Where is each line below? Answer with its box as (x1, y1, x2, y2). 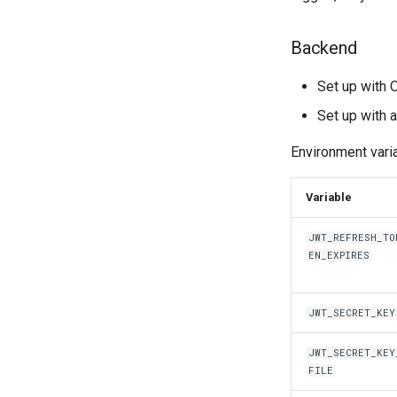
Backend (291, 37, 357, 58)
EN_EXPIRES (308, 249, 370, 261)
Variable (306, 191, 352, 204)
